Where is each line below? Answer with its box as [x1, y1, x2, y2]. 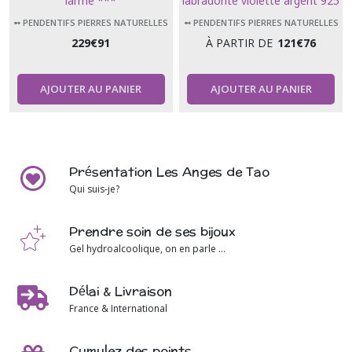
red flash [239, 10, 284, 24]
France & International [69, 302, 167, 316]
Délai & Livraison [69, 280, 172, 303]
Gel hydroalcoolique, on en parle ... [69, 242, 225, 256]
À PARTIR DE [206, 35, 273, 51]
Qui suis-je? [69, 182, 119, 196]
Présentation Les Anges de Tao [69, 160, 269, 184]
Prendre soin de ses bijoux [69, 220, 236, 244]
